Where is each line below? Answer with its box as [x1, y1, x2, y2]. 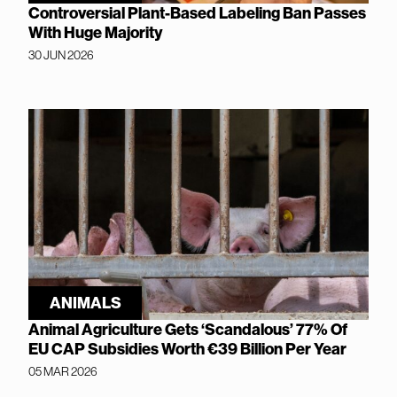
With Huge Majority [28, 23, 163, 43]
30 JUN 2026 [28, 48, 94, 63]
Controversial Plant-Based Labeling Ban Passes [28, 4, 366, 24]
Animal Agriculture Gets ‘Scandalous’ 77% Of [28, 320, 347, 340]
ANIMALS [49, 293, 121, 314]
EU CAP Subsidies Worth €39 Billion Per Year [28, 339, 346, 360]
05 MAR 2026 [28, 364, 97, 379]
